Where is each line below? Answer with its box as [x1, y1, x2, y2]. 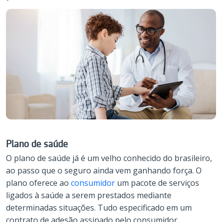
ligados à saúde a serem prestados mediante [6, 189, 171, 201]
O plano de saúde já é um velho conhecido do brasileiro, [6, 152, 212, 164]
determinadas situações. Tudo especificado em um [6, 202, 192, 213]
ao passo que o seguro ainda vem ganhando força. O [6, 165, 202, 176]
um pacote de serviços [115, 177, 199, 188]
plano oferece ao [6, 177, 71, 188]
